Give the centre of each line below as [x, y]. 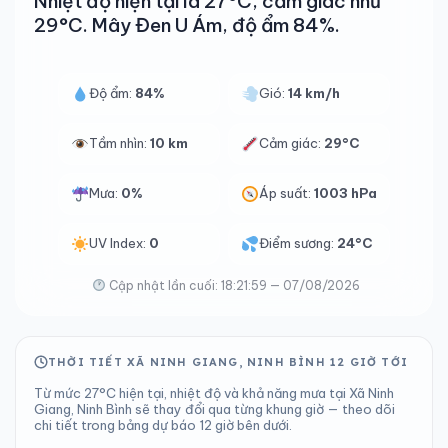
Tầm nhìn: [119, 143]
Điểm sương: [298, 243]
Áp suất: [287, 193]
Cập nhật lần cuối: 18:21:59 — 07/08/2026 [232, 285]
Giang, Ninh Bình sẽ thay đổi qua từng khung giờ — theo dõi [214, 409]
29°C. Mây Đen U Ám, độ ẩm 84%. [187, 25]
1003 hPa [346, 193]
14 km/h [314, 93]
